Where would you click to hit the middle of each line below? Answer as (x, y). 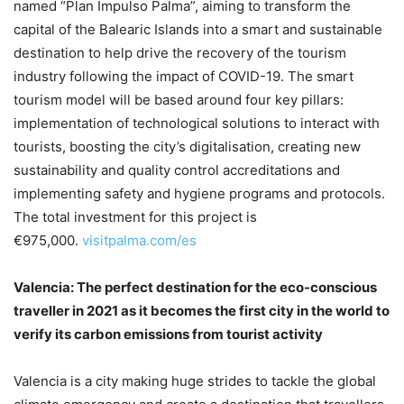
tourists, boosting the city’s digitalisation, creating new (187, 147)
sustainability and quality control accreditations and (177, 170)
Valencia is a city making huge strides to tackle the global (195, 381)
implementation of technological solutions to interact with (197, 123)
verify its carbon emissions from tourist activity (168, 334)
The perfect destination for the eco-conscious (227, 287)
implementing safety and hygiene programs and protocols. (199, 193)
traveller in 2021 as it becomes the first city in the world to (202, 311)
